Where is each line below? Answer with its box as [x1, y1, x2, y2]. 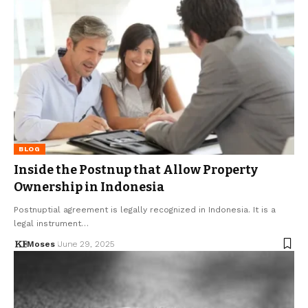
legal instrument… [14, 218, 89, 228]
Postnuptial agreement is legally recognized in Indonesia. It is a [14, 204, 276, 214]
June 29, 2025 [58, 239, 114, 249]
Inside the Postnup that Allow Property [14, 162, 258, 177]
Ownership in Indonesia [14, 179, 164, 195]
